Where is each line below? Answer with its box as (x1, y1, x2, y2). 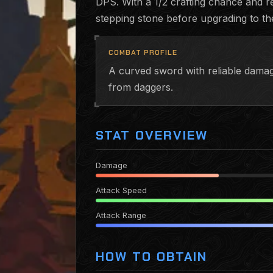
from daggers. (108, 81, 173, 93)
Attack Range (96, 211, 146, 220)
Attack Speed (96, 186, 147, 195)
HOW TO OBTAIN (96, 248, 207, 264)
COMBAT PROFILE (108, 48, 177, 57)
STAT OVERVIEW (96, 127, 208, 143)
